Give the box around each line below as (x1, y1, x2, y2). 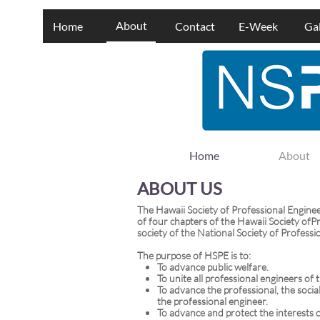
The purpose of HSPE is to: (137, 249, 251, 261)
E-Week (239, 19, 278, 33)
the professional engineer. (157, 295, 268, 307)
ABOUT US (137, 178, 222, 199)
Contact (174, 19, 215, 33)
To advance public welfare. (157, 261, 269, 273)
